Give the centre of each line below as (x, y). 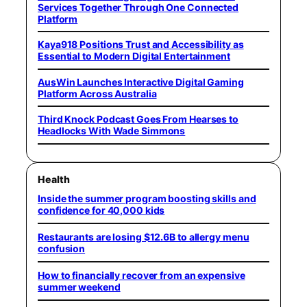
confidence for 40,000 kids (101, 210)
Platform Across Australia (97, 93)
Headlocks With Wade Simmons (112, 131)
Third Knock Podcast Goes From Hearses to (138, 119)
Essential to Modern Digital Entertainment (134, 56)
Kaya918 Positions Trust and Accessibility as (141, 45)
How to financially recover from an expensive (142, 275)
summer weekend (79, 286)
